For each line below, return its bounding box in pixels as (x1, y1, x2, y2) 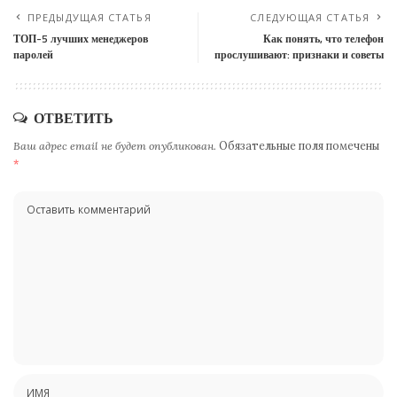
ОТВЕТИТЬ (34, 107, 113, 128)
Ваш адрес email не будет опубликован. (13, 139, 216, 152)
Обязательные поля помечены (219, 139, 379, 152)
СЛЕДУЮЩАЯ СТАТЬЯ (250, 11, 370, 24)
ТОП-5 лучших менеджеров (13, 30, 148, 47)
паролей (13, 46, 53, 63)
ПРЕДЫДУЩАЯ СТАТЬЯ (27, 11, 152, 24)
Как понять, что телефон (263, 30, 384, 47)
